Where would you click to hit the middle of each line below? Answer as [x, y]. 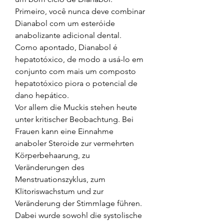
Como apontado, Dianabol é [66, 47]
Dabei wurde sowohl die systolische [78, 215]
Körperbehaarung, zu [52, 155]
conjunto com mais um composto [75, 71]
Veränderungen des [50, 167]
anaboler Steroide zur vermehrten [74, 143]
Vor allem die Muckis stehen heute [76, 107]
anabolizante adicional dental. [68, 35]
